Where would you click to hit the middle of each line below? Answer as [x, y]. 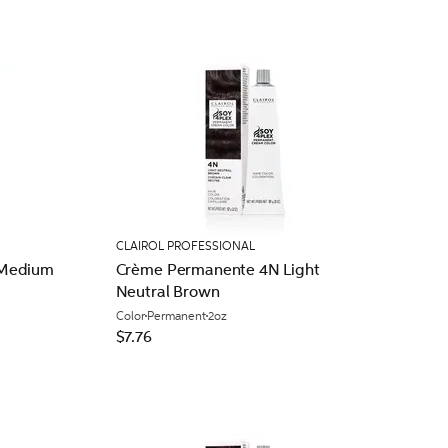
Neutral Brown [167, 291]
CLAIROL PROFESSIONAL [185, 246]
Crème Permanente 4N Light [217, 269]
